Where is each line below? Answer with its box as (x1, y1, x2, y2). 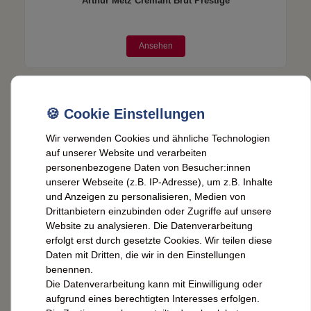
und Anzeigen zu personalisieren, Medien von (46, 190, 246, 202)
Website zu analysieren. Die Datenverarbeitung (46, 219, 253, 231)
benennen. (46, 263, 93, 275)
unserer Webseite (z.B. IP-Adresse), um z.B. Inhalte (46, 176, 273, 187)
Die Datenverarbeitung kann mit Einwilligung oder (46, 278, 262, 289)
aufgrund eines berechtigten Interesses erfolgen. (46, 292, 260, 304)
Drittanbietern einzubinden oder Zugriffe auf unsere (46, 205, 271, 217)
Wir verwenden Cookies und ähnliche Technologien (46, 132, 270, 144)
